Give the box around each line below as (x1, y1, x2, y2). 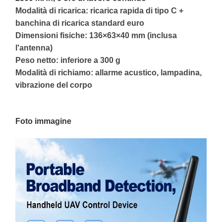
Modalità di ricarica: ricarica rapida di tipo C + (15, 6, 183, 15)
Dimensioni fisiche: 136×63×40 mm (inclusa (15, 31, 177, 40)
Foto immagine (15, 117, 71, 125)
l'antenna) (15, 44, 53, 52)
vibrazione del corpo (15, 81, 92, 89)
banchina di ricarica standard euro (15, 19, 144, 27)
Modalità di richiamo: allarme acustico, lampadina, (15, 68, 202, 77)
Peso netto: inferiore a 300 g (15, 56, 120, 64)
